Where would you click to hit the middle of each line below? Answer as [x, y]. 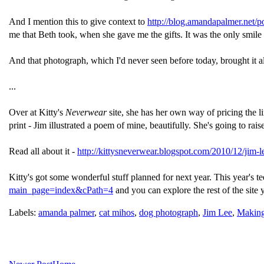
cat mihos [117, 212]
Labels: [24, 212]
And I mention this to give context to [78, 22]
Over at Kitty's [37, 112]
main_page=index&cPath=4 [61, 190]
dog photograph [169, 212]
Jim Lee [217, 212]
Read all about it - [43, 151]
